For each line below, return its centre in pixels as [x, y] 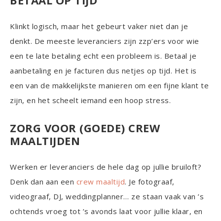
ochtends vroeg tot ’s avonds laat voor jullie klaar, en [106, 211]
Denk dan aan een [43, 181]
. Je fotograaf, [150, 181]
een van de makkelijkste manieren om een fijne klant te [109, 85]
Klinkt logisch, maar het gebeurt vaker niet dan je [99, 26]
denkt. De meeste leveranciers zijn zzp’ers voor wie [105, 41]
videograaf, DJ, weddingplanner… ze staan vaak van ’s [107, 196]
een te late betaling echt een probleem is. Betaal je [103, 55]
